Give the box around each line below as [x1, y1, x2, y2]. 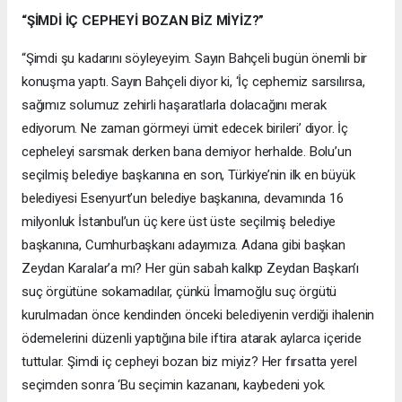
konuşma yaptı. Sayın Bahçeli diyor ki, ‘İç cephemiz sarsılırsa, [22, 73, 365, 90]
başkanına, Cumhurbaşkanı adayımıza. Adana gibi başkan [22, 236, 345, 253]
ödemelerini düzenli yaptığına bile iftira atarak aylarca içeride [22, 329, 362, 346]
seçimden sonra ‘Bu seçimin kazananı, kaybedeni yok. [22, 376, 327, 393]
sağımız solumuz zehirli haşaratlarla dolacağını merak [22, 96, 327, 113]
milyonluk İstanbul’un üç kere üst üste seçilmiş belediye [22, 213, 336, 230]
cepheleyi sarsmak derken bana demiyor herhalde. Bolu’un [22, 143, 352, 160]
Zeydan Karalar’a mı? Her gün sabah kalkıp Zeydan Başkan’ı [22, 259, 360, 276]
